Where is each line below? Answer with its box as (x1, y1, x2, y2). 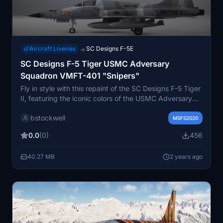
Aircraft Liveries (29, 44, 76, 52)
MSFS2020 (173, 114, 198, 121)
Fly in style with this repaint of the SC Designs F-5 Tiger (20, 84, 201, 93)
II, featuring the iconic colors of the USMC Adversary (20, 94, 192, 103)
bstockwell (30, 113, 65, 122)
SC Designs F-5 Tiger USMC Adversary (20, 58, 169, 69)
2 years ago (170, 152, 203, 160)
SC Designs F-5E (86, 44, 133, 52)
